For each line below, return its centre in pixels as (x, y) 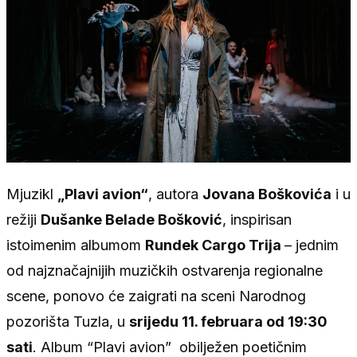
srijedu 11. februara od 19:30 (228, 321)
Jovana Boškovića (267, 194)
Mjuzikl (32, 194)
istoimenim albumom (76, 245)
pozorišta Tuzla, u (68, 321)
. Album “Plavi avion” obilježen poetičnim (170, 347)
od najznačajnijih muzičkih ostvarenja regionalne (165, 270)
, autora (175, 194)
